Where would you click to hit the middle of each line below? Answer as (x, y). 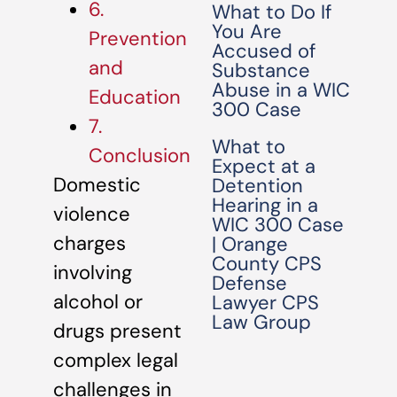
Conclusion (140, 156)
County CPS (267, 264)
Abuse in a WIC (281, 90)
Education (135, 97)
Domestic (97, 185)
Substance (261, 70)
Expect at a (264, 166)
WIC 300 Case (278, 225)
